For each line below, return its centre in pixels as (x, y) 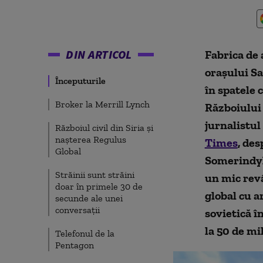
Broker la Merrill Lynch (102, 104)
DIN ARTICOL (99, 54)
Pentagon (75, 245)
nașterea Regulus (91, 139)
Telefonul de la (85, 233)
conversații (77, 210)
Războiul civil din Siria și (104, 128)
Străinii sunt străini (95, 175)
